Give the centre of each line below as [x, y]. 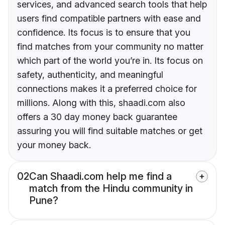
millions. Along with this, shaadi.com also [101, 103]
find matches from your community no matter [110, 47]
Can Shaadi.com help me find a [100, 177]
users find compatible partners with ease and [109, 19]
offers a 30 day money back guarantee [97, 117]
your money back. [54, 145]
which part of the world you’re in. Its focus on [110, 61]
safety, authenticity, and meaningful [90, 75]
